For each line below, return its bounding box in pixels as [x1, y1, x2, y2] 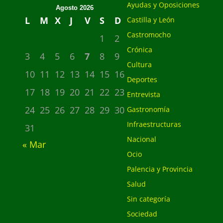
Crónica [126, 45, 152, 54]
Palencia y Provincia [126, 164, 193, 174]
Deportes [126, 75, 157, 84]
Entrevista [126, 90, 160, 99]
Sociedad [126, 209, 157, 219]
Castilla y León [126, 15, 175, 24]
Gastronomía [126, 105, 170, 114]
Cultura [126, 60, 152, 69]
